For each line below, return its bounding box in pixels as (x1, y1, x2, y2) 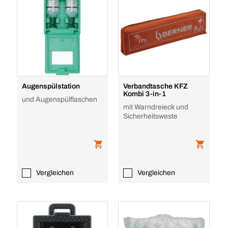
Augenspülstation (21, 82, 80, 90)
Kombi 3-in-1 (123, 90, 166, 98)
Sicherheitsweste (123, 112, 178, 120)
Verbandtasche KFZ (123, 82, 188, 90)
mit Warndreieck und (123, 103, 189, 111)
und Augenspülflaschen (21, 96, 97, 103)
